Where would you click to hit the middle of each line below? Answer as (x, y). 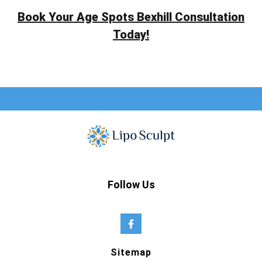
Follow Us (131, 185)
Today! (131, 35)
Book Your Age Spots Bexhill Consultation (131, 17)
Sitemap (131, 253)
